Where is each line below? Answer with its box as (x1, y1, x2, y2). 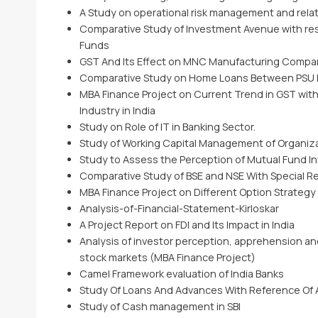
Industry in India (79, 104, 155, 117)
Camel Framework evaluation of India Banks (79, 267, 284, 280)
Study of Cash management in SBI (79, 300, 241, 313)
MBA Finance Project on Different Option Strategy (79, 185, 316, 199)
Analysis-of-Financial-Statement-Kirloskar (79, 202, 279, 215)
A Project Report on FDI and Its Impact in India (79, 218, 295, 231)
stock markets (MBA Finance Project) (79, 251, 256, 264)
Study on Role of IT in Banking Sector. (79, 120, 256, 133)
